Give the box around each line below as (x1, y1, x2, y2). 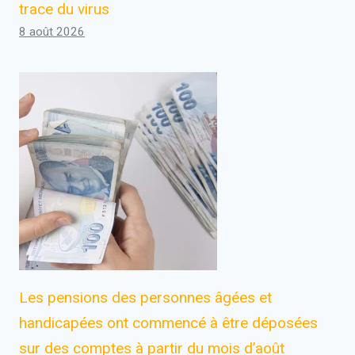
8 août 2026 (19, 24, 85, 39)
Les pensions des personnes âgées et (19, 288, 272, 307)
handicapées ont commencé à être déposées (19, 313, 318, 332)
